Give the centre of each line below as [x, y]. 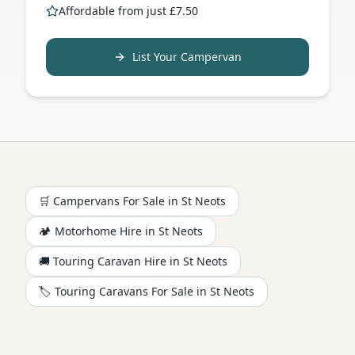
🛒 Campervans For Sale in [110, 200]
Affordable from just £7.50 [128, 10]
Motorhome [86, 231]
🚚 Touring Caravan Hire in [111, 261]
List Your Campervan [187, 56]
